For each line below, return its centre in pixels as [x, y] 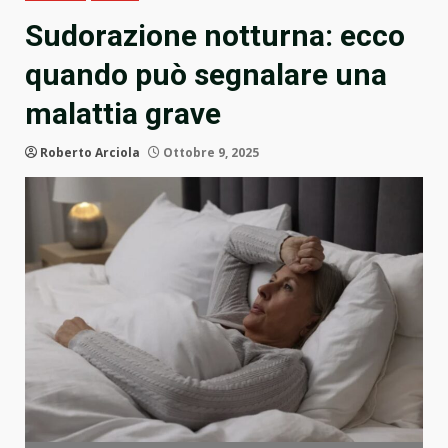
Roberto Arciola [90, 153]
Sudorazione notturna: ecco [215, 36]
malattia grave [123, 114]
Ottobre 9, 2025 [209, 153]
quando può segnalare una [206, 75]
